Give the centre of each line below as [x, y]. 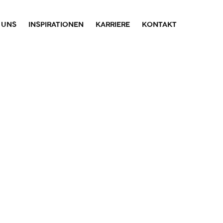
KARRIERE [113, 25]
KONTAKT [159, 25]
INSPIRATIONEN [56, 25]
